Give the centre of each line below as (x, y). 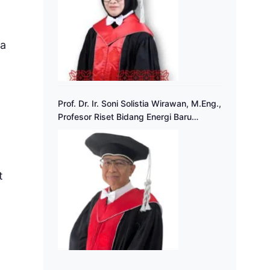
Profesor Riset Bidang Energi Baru (125, 117)
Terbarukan (80, 130)
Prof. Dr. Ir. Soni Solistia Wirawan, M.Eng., (140, 104)
